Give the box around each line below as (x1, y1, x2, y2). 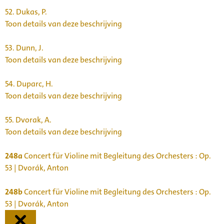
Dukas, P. (14, 6, 47, 17)
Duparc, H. (15, 78, 53, 89)
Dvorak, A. (15, 114, 51, 125)
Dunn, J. (14, 42, 43, 53)
